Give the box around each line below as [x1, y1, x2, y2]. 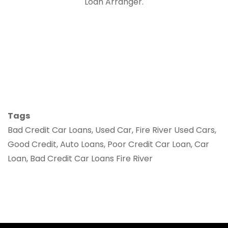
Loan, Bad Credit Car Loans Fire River [8, 153, 153, 164]
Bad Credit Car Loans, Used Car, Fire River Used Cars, [8, 124, 216, 136]
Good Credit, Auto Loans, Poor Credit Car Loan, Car [8, 138, 209, 150]
